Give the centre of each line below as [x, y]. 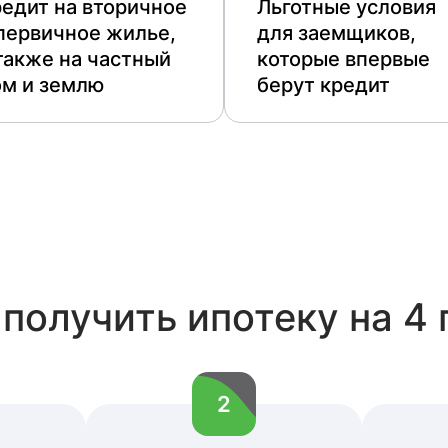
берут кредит [323, 85]
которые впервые [343, 59]
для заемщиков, [336, 33]
